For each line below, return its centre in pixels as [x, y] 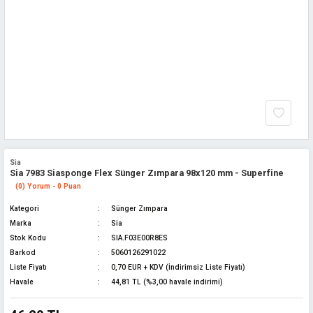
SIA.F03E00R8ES [139, 238]
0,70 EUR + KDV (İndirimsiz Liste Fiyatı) [178, 267]
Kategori [24, 209]
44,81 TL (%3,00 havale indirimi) [167, 282]
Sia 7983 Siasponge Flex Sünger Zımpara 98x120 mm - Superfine [147, 173]
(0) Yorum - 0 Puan [48, 186]
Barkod [23, 253]
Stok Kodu [28, 238]
